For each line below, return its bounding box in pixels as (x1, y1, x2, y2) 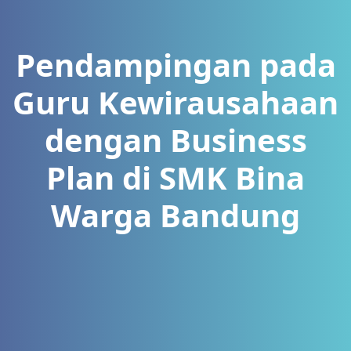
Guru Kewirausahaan (13, 81, 338, 124)
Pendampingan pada (15, 43, 336, 86)
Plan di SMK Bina (46, 156, 305, 199)
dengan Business (44, 118, 307, 161)
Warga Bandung (51, 194, 300, 237)
